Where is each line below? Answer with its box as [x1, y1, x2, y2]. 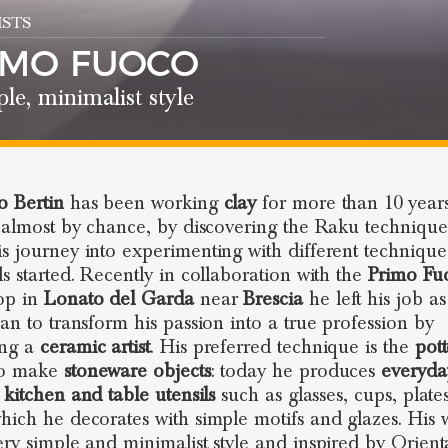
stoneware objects [63, 359, 211, 383]
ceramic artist [39, 335, 151, 359]
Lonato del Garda [43, 287, 194, 311]
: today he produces [210, 359, 382, 383]
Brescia [243, 287, 303, 311]
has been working [63, 191, 224, 215]
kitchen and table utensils [4, 383, 216, 407]
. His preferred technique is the [150, 335, 415, 359]
